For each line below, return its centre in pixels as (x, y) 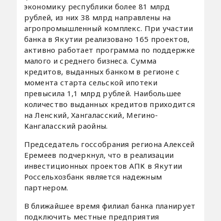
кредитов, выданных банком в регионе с (102, 71)
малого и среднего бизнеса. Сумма (90, 60)
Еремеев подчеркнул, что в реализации (99, 155)
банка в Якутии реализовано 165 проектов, (107, 39)
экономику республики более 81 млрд (97, 6)
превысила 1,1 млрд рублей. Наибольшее (103, 93)
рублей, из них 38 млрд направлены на (97, 17)
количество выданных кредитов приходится (110, 104)
